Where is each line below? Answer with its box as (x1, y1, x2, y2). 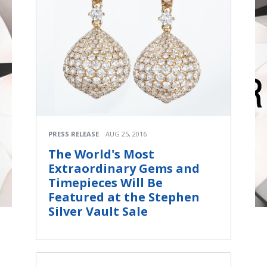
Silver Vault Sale (48, 203, 148, 219)
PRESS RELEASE (48, 129, 99, 138)
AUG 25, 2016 (105, 129, 147, 138)
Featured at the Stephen (48, 189, 200, 205)
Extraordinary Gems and (48, 160, 200, 176)
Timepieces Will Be (48, 175, 163, 191)
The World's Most (48, 146, 154, 162)
